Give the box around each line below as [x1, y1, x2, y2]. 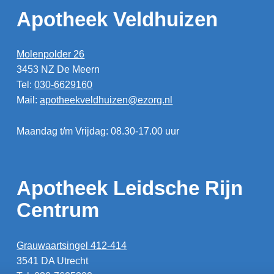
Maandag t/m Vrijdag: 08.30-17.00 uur [17, 125, 180, 136]
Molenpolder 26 [17, 49, 85, 60]
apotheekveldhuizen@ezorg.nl [40, 95, 173, 106]
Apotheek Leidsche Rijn [17, 177, 243, 200]
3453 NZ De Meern [17, 64, 100, 75]
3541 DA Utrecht [17, 255, 89, 266]
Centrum [17, 199, 100, 222]
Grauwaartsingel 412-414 [17, 240, 127, 251]
